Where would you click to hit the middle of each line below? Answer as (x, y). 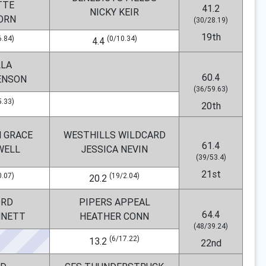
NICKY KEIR (114, 12)
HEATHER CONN (114, 216)
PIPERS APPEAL (114, 202)
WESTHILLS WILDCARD (114, 135)
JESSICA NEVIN (114, 149)
